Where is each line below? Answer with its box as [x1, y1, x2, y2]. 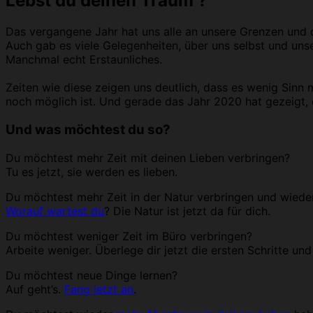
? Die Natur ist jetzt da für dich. [104, 203, 277, 218]
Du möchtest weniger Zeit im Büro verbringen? [6, 228, 252, 243]
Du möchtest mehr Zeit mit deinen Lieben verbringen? [6, 150, 290, 165]
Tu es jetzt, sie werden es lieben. [6, 164, 177, 179]
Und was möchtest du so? [6, 121, 170, 138]
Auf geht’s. [6, 282, 64, 296]
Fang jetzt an [64, 282, 133, 296]
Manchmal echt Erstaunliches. [6, 52, 162, 67]
